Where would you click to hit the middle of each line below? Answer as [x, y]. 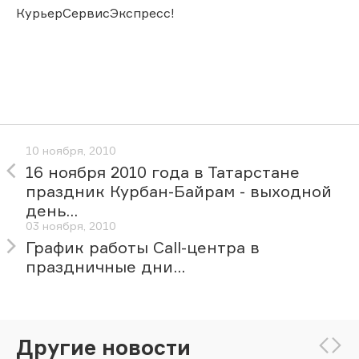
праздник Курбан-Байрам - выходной [179, 192]
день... [52, 211]
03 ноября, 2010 [71, 226]
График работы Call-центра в [143, 248]
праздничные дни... [105, 267]
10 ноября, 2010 [71, 151]
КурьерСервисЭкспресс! [95, 12]
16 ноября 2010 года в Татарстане [163, 172]
